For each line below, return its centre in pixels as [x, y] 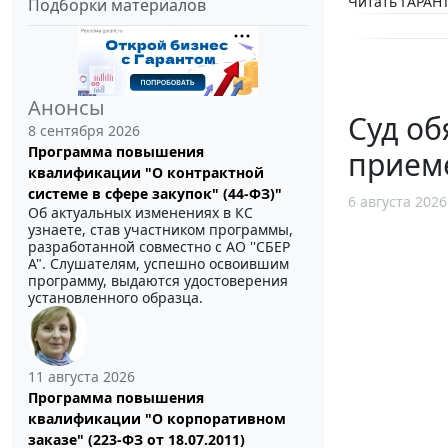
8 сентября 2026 [84, 130]
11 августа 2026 [81, 376]
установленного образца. [115, 297]
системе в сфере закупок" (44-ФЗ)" [155, 193]
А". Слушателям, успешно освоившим [158, 263]
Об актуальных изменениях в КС [140, 212]
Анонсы [66, 107]
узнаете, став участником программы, [160, 229]
